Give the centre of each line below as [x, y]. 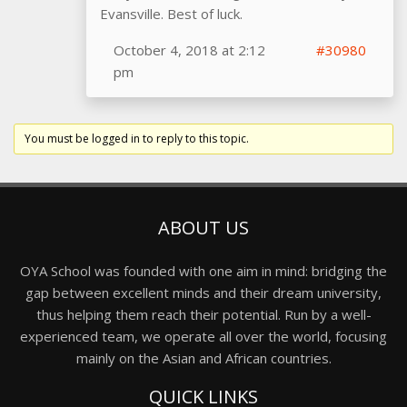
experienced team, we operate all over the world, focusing [203, 336]
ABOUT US [203, 227]
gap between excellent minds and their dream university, [203, 292]
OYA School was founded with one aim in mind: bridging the [203, 270]
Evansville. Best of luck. [171, 13]
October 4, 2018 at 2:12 [189, 50]
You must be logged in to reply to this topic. [137, 138]
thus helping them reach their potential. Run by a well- [203, 314]
